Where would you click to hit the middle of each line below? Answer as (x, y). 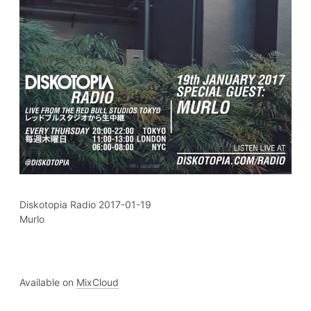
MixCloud (98, 283)
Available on (48, 283)
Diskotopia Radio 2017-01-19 (85, 205)
